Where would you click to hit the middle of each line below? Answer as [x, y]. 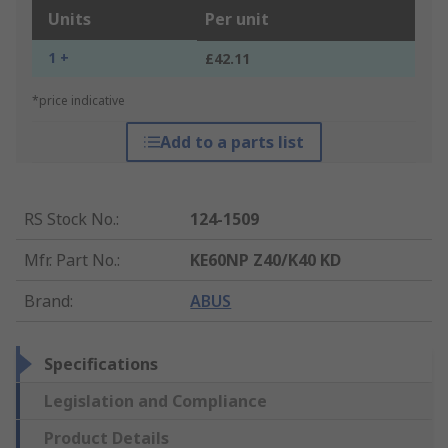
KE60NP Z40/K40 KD [266, 260]
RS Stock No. [70, 219]
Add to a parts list [231, 142]
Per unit [237, 19]
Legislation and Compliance [155, 401]
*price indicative [78, 101]
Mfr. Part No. [70, 260]
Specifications [101, 364]
